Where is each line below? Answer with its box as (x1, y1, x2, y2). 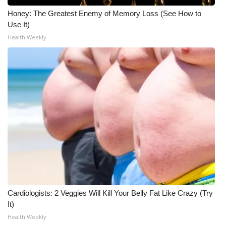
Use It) (8, 20, 30, 29)
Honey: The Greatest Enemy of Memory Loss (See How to (8, 9, 201, 18)
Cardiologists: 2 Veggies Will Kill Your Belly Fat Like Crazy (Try (8, 189, 213, 197)
